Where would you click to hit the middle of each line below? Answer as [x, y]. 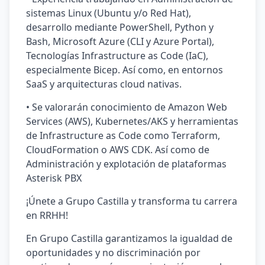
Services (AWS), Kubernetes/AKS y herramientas [132, 121]
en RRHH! [47, 215]
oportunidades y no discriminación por [113, 253]
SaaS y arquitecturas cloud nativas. [104, 84]
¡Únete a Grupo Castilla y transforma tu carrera [132, 201]
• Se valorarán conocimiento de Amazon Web [127, 107]
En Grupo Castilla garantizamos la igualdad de [129, 238]
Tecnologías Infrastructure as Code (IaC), [117, 56]
